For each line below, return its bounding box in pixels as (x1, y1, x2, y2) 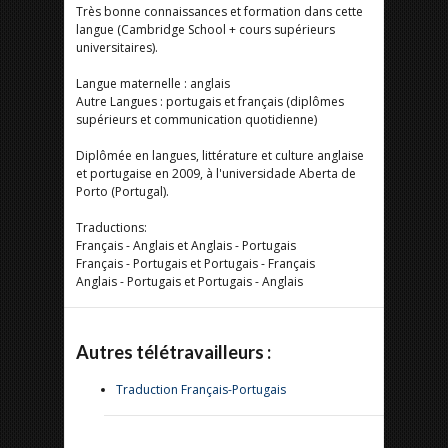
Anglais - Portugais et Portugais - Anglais (76, 273, 303, 290)
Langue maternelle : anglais (76, 75, 230, 92)
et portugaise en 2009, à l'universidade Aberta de (76, 165, 356, 182)
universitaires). (76, 39, 158, 56)
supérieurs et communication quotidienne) (76, 111, 317, 128)
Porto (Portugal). (76, 183, 169, 200)
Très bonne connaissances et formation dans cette (76, 3, 363, 20)
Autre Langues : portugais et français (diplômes (76, 93, 344, 110)
